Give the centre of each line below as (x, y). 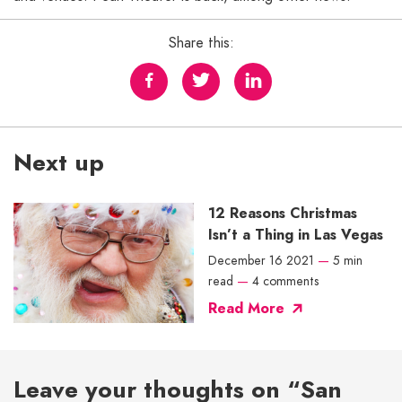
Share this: (201, 42)
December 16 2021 (261, 260)
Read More (246, 308)
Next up (59, 162)
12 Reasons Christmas (283, 213)
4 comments (285, 280)
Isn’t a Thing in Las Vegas (296, 234)
